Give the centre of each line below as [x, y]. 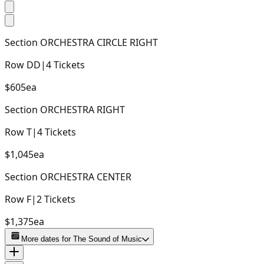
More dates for [47, 239]
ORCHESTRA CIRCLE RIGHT [99, 42]
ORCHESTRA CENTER [86, 176]
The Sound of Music [108, 239]
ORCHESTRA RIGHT [82, 109]
